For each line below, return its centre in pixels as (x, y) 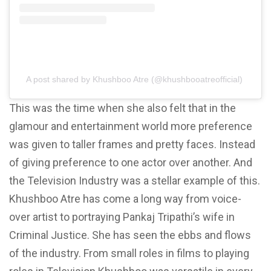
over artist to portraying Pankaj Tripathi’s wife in (122, 217)
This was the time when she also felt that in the (122, 108)
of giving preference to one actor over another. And (131, 162)
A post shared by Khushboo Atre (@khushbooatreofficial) (134, 79)
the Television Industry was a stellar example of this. (135, 180)
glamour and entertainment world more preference (131, 126)
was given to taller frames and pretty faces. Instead (132, 144)
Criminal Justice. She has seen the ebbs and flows (130, 235)
